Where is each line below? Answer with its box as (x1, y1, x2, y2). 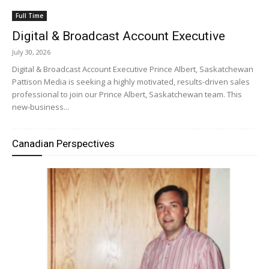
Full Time (16, 11, 43, 20)
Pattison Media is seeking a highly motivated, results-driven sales (12, 76, 250, 87)
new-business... (12, 101, 69, 112)
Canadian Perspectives (12, 137, 115, 150)
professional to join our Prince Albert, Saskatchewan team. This (12, 88, 242, 100)
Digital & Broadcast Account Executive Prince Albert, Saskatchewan (12, 63, 253, 74)
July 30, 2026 (12, 47, 50, 56)
